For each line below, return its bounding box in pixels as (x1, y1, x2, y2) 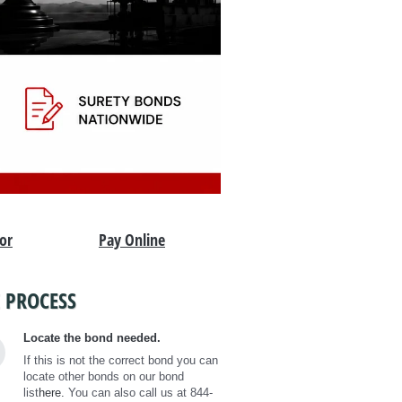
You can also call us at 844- (65, 385, 213, 399)
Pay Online (99, 228, 165, 250)
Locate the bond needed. (23, 330, 161, 345)
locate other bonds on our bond (23, 369, 184, 383)
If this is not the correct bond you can (23, 353, 218, 367)
